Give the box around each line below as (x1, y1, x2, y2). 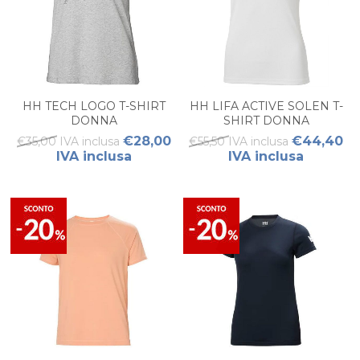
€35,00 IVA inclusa (16, 133, 120, 149)
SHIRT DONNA (223, 112, 309, 128)
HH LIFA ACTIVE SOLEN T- (189, 98, 343, 113)
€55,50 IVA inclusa (189, 133, 289, 149)
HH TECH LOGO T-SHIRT (22, 98, 166, 113)
